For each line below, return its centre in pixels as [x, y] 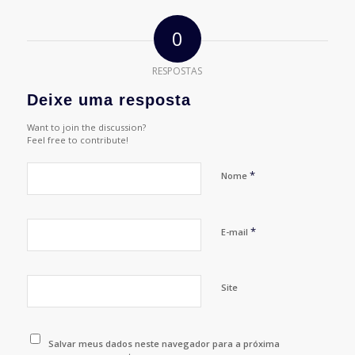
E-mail [235, 232]
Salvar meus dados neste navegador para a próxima [164, 344]
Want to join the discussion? [86, 128]
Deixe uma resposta [109, 100]
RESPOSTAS [177, 71]
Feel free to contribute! [77, 140]
